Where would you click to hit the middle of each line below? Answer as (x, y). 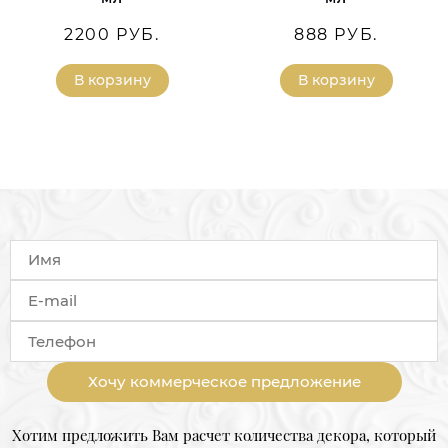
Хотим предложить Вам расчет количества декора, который (224, 434)
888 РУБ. (336, 35)
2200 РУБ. (112, 35)
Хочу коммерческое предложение (224, 381)
